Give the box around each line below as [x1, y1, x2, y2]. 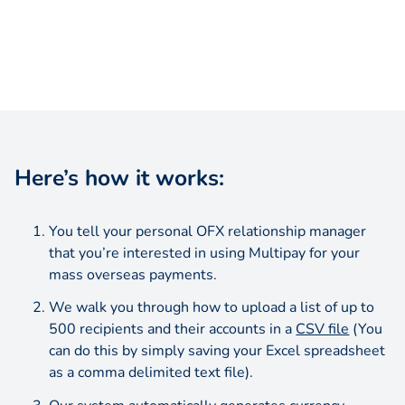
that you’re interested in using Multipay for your [49, 242, 361, 263]
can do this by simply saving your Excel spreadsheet [49, 341, 386, 362]
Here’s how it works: [14, 162, 224, 193]
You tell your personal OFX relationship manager [49, 221, 367, 241]
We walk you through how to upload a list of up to [49, 297, 375, 318]
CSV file [296, 319, 350, 340]
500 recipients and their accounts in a [49, 319, 297, 340]
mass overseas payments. [49, 264, 218, 285]
